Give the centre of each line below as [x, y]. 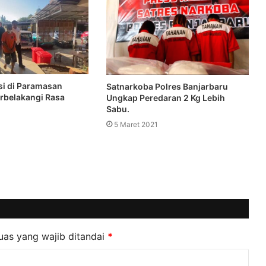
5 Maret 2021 [136, 125]
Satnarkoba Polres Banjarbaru [167, 87]
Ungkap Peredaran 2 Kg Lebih [165, 98]
